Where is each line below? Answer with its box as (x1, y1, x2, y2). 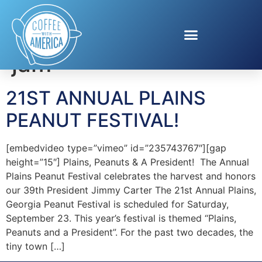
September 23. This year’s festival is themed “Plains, (6, 212, 236, 224)
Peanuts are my (66, 20, 240, 50)
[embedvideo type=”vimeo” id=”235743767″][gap (6, 142, 226, 154)
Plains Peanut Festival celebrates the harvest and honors (6, 170, 256, 182)
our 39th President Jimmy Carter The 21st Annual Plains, (6, 184, 256, 196)
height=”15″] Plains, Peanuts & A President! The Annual (6, 156, 249, 168)
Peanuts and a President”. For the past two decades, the (6, 226, 253, 238)
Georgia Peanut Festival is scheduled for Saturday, (6, 198, 229, 210)
